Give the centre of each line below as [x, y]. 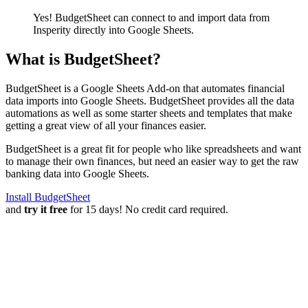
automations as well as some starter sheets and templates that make [149, 113]
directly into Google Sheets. [132, 30]
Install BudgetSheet [48, 197]
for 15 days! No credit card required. [148, 209]
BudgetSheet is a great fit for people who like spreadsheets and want [153, 148]
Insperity [52, 30]
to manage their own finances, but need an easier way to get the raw [152, 161]
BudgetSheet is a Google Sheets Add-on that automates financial [145, 88]
